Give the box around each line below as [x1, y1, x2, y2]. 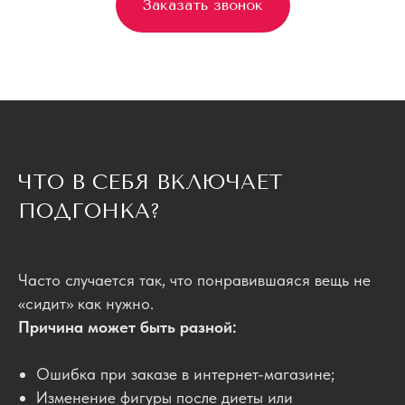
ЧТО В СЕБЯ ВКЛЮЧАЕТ [18, 169, 283, 194]
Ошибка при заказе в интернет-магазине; [36, 363, 334, 383]
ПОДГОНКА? [18, 198, 160, 223]
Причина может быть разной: [18, 316, 237, 336]
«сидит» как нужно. [18, 293, 154, 313]
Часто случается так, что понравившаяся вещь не [18, 269, 371, 289]
